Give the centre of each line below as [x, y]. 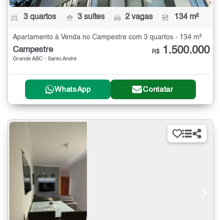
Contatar [158, 89]
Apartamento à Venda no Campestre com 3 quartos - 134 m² [107, 38]
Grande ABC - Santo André [45, 59]
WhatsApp [73, 89]
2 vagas [139, 17]
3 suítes [91, 17]
